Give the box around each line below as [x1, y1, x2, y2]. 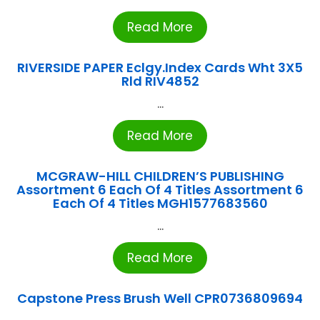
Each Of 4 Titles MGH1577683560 [52, 194, 268, 213]
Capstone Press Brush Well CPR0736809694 [17, 289, 303, 308]
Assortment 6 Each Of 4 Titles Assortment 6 [16, 181, 304, 199]
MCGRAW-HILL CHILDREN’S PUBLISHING [36, 167, 284, 186]
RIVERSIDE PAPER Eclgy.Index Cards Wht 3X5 [17, 59, 303, 77]
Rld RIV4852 [121, 72, 199, 91]
